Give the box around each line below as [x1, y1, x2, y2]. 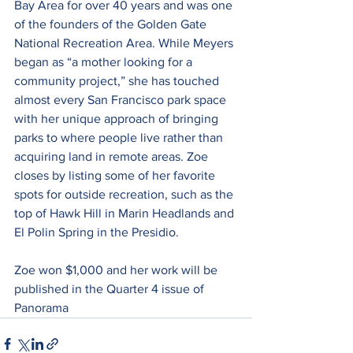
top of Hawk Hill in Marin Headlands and [14, 206, 237, 220]
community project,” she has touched [14, 73, 222, 87]
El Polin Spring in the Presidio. [14, 225, 179, 239]
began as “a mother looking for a [14, 54, 195, 69]
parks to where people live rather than [14, 130, 226, 144]
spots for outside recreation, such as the [14, 187, 236, 201]
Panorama [14, 300, 69, 314]
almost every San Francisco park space [14, 92, 229, 106]
